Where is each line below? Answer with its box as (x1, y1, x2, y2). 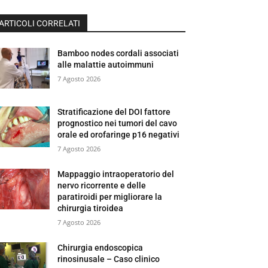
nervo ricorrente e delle (57, 180, 147, 190)
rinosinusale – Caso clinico (57, 254, 160, 264)
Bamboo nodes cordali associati (57, 48, 179, 58)
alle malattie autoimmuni (57, 59, 154, 69)
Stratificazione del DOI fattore (57, 106, 171, 117)
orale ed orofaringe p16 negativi (57, 129, 180, 139)
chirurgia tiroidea (57, 203, 126, 213)
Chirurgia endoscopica (57, 242, 144, 252)
